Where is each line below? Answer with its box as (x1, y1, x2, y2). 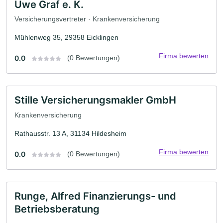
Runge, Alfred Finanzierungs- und (14, 190, 176, 202)
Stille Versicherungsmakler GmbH (14, 94, 176, 107)
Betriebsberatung (14, 203, 100, 215)
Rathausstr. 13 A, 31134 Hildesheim (14, 129, 126, 137)
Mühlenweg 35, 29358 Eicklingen (14, 33, 118, 42)
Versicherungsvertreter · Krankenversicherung (14, 15, 160, 23)
